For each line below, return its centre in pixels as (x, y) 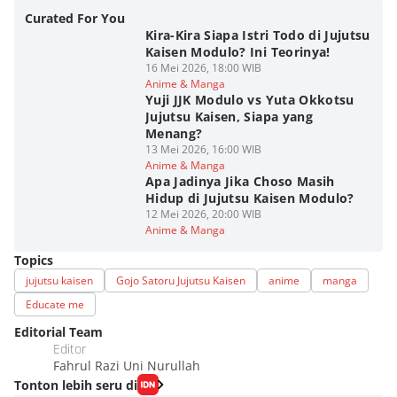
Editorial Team (58, 332)
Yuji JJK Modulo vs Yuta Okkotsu (249, 100)
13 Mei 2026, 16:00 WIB (203, 149)
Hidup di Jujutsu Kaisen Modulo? (249, 198)
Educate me (55, 304)
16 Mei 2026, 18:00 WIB (203, 68)
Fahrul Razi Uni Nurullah (127, 366)
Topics (34, 260)
